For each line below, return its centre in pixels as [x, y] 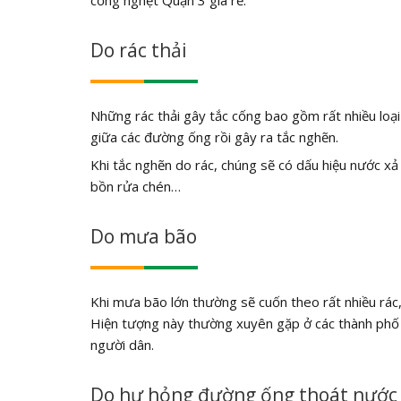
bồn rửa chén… [135, 186]
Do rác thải [138, 50]
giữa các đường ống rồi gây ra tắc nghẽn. [214, 137]
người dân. [122, 344]
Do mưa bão [143, 236]
